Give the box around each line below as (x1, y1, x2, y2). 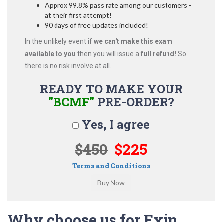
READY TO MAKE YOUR (39, 81, 183, 97)
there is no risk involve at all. (25, 62, 111, 70)
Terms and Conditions (72, 161, 150, 170)
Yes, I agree (79, 116, 150, 132)
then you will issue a (76, 50, 141, 57)
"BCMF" (48, 94, 94, 110)
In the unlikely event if (25, 37, 94, 45)
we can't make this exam (94, 37, 172, 45)
